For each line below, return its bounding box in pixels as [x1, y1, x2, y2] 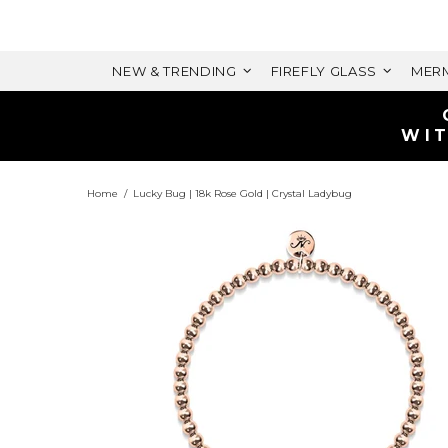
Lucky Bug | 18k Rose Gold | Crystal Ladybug [133, 187, 352, 201]
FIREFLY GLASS [270, 63, 377, 80]
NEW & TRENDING [112, 63, 237, 80]
